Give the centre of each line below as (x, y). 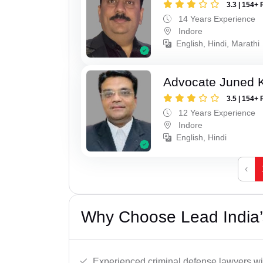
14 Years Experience (216, 18)
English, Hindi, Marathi (218, 43)
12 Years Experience (216, 112)
